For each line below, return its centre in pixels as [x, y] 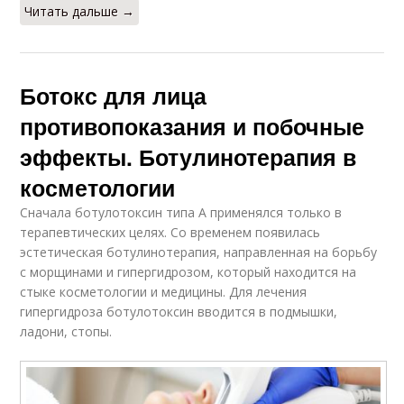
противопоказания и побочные [193, 126]
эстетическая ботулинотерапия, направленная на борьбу [199, 252]
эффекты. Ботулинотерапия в [188, 156]
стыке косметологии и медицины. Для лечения [164, 291]
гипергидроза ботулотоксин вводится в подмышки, [179, 311]
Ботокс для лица [114, 95]
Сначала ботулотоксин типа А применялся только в [181, 212]
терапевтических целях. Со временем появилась [170, 232]
